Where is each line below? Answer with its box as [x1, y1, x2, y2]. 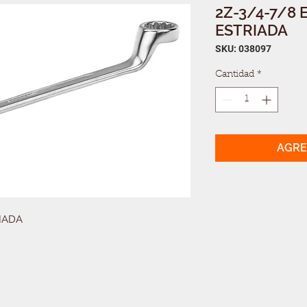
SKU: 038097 [215, 43, 271, 55]
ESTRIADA [215, 21, 288, 40]
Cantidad [215, 70, 254, 80]
